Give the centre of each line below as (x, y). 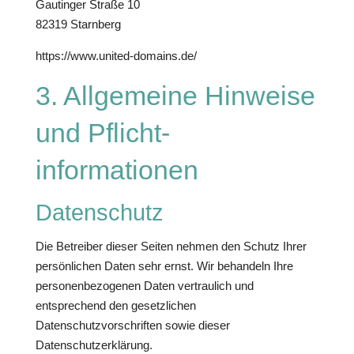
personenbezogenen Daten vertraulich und (144, 286)
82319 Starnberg (78, 24)
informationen (117, 170)
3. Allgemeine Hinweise (175, 96)
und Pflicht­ (102, 133)
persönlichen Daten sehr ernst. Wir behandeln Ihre (164, 266)
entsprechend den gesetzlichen (115, 305)
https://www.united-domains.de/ (116, 56)
